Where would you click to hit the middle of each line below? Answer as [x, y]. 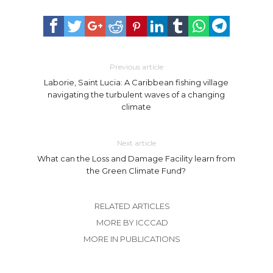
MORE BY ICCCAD [132, 223]
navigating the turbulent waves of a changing [136, 95]
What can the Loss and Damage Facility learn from [136, 159]
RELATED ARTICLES [132, 206]
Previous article [136, 67]
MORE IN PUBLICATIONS [132, 239]
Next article [136, 143]
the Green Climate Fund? [136, 171]
